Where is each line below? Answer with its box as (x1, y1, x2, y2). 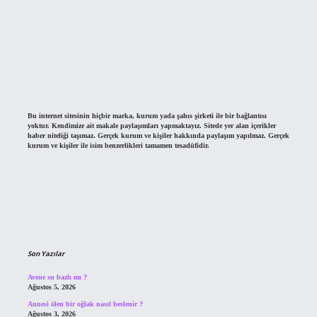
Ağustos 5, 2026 (27, 283, 76, 292)
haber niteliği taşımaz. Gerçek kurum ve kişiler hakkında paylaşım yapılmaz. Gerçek (27, 132, 289, 140)
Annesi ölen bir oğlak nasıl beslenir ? (27, 300, 143, 309)
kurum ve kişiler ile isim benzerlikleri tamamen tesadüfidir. (27, 142, 209, 150)
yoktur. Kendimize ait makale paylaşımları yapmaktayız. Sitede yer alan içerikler (27, 122, 276, 130)
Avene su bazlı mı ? (27, 273, 87, 282)
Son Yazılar (27, 249, 64, 259)
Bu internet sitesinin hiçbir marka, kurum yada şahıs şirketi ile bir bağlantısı (27, 112, 267, 120)
